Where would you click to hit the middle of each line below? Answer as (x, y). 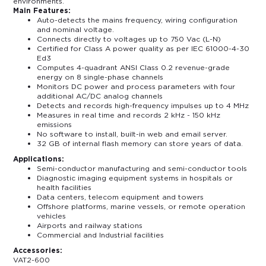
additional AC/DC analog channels (100, 96)
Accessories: (127, 251)
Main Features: (42, 11)
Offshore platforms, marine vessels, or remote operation (141, 207)
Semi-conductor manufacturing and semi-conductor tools (142, 169)
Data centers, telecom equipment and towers (121, 197)
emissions (55, 125)
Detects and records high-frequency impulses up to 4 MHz (143, 106)
